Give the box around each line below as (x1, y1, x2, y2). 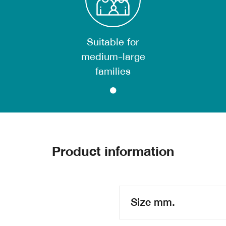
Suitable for (87, 33, 139, 51)
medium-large (81, 47, 145, 66)
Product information (52, 140, 174, 163)
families (95, 62, 131, 80)
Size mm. (131, 193, 175, 211)
